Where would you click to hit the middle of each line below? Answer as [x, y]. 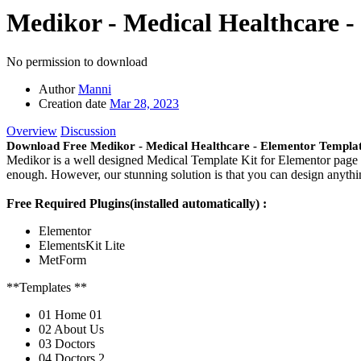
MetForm [62, 260]
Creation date [73, 104]
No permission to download [77, 62]
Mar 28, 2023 [144, 104]
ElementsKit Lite [82, 246]
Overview [32, 131]
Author [57, 89]
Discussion [88, 131]
